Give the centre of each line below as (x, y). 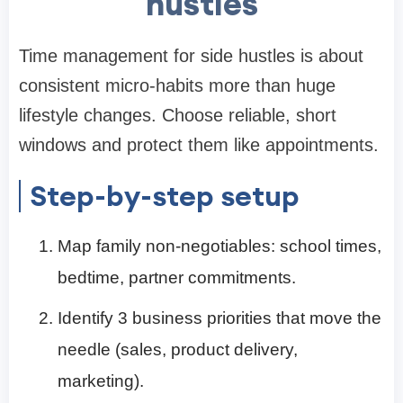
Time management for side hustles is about (191, 56)
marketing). (101, 381)
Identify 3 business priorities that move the (219, 318)
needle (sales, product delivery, (178, 350)
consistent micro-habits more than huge (177, 86)
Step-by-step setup (165, 196)
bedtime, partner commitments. (177, 278)
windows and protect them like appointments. (199, 145)
